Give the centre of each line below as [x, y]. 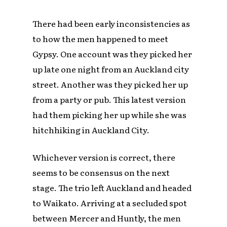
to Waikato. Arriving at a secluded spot [110, 202]
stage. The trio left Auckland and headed [112, 187]
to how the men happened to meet [101, 38]
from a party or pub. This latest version [109, 99]
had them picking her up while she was [110, 114]
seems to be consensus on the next [101, 172]
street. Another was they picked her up [110, 84]
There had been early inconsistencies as [111, 23]
